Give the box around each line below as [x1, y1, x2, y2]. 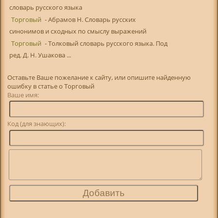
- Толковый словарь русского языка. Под [43, 39, 167, 48]
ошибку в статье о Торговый [7, 81, 95, 91]
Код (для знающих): [7, 119, 66, 128]
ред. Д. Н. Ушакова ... [9, 51, 71, 60]
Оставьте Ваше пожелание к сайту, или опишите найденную [7, 73, 191, 82]
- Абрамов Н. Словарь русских [43, 15, 136, 24]
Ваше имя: [7, 90, 69, 99]
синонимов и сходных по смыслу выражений [9, 27, 146, 36]
